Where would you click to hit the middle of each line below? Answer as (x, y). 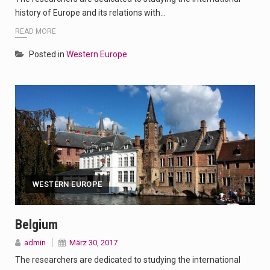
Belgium (36, 224)
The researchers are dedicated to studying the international (128, 259)
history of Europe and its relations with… (90, 13)
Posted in (48, 54)
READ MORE (36, 31)
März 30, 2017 (93, 242)
